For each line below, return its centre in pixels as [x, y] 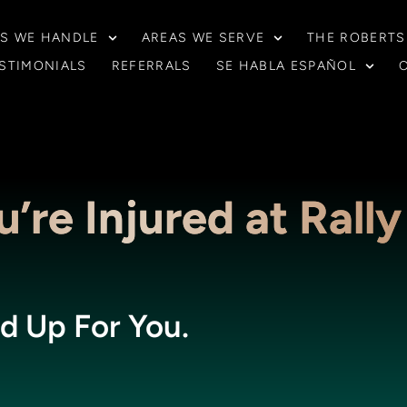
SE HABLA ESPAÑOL [286, 65]
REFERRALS [151, 65]
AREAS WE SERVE [203, 38]
